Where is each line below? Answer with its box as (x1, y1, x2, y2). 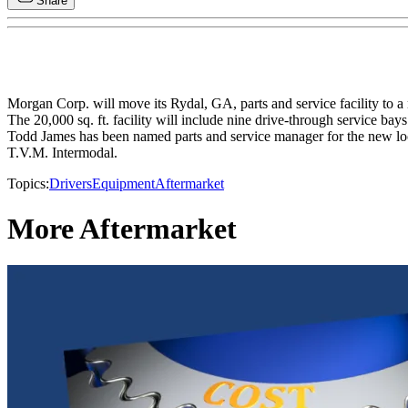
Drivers (49, 176, 92, 192)
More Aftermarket (7, 211, 237, 245)
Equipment (92, 176, 155, 192)
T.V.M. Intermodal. (7, 145, 117, 161)
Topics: (7, 176, 49, 192)
